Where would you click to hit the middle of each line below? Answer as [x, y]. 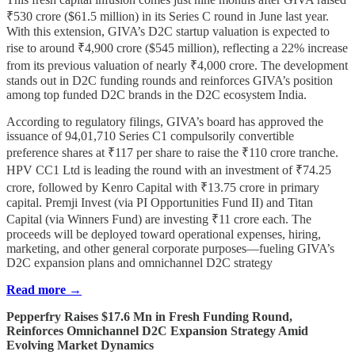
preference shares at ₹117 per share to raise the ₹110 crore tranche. [172, 153]
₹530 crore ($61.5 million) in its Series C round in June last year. [168, 17]
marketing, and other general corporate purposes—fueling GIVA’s [170, 249]
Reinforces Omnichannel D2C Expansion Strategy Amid [157, 331]
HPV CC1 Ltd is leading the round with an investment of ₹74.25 [169, 170]
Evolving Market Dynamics [80, 345]
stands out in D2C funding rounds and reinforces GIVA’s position [170, 81]
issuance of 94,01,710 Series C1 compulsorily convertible [150, 136]
